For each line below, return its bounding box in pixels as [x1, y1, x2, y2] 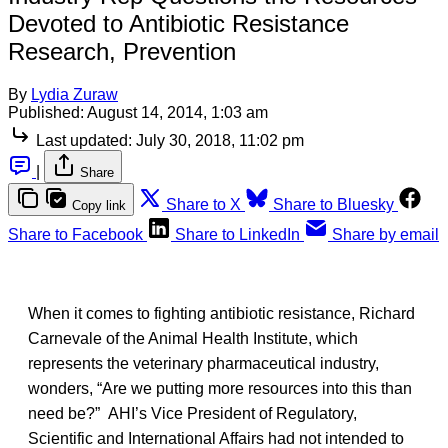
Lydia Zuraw [31, 85, 118, 103]
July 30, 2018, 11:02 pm [136, 131, 304, 149]
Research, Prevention [8, 37, 236, 65]
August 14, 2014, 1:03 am [87, 103, 268, 121]
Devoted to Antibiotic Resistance [8, 9, 349, 37]
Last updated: [36, 131, 132, 149]
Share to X [166, 195, 241, 213]
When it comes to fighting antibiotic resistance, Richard [28, 304, 415, 322]
